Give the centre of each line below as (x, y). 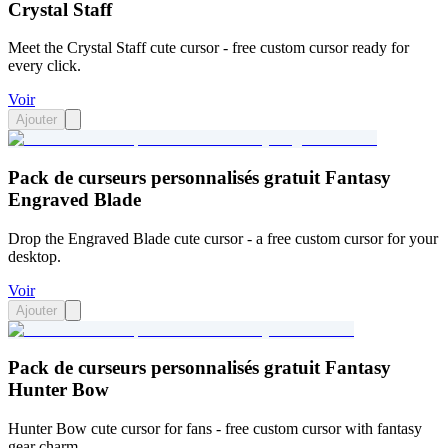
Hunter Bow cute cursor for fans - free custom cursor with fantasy (215, 429)
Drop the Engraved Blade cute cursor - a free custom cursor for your (223, 238)
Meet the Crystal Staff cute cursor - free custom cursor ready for (208, 48)
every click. (44, 66)
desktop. (34, 256)
